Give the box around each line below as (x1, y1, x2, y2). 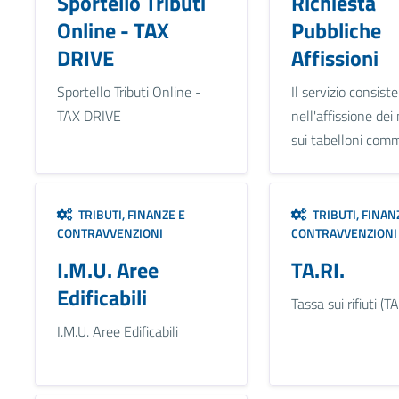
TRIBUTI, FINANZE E (72, 204, 185, 224)
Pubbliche (290, 13, 381, 46)
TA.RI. (290, 253, 345, 286)
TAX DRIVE (56, 104, 121, 126)
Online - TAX (56, 13, 169, 46)
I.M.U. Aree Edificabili (56, 320, 178, 342)
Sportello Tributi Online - (56, 80, 201, 102)
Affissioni (290, 41, 379, 74)
